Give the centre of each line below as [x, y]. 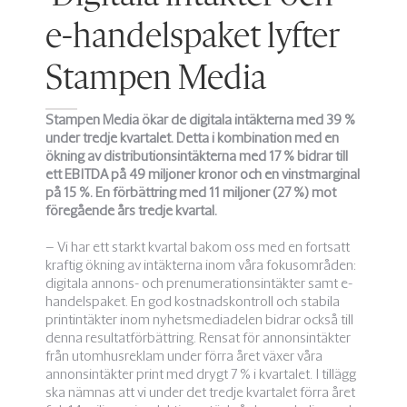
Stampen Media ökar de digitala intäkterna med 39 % [200, 119]
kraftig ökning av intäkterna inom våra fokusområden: [201, 265]
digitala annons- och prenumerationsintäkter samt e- [199, 283]
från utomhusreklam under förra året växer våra [184, 356]
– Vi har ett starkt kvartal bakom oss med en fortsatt [198, 247]
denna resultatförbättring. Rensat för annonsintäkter [198, 338]
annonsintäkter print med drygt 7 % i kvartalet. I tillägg [201, 374]
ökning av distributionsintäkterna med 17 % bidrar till [197, 156]
